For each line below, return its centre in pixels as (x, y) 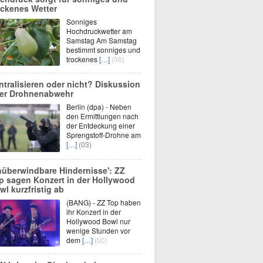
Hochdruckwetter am (99, 31)
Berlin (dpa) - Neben (99, 107)
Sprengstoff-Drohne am (104, 135)
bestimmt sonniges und (103, 50)
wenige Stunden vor (98, 230)
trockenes (83, 59)
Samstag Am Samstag (102, 40)
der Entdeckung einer (101, 125)
